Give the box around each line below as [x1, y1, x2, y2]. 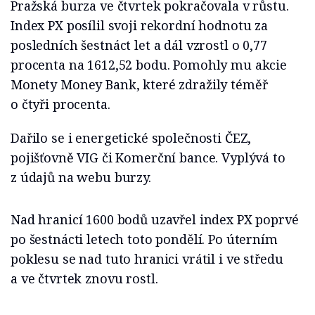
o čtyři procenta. [11, 96, 110, 112]
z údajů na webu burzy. [11, 169, 151, 186]
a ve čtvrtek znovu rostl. [11, 270, 158, 287]
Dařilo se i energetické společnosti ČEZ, [11, 129, 252, 146]
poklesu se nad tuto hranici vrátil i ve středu [11, 250, 283, 267]
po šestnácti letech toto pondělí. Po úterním [11, 231, 278, 247]
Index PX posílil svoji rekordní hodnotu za [11, 17, 268, 34]
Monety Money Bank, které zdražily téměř [11, 76, 268, 93]
